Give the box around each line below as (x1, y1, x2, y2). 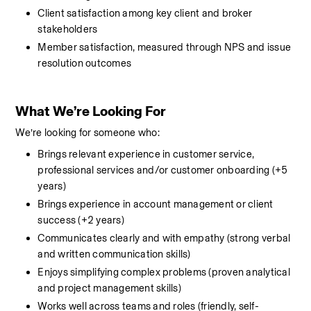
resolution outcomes (37, 57, 132, 69)
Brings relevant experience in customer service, (37, 148, 255, 160)
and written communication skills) (37, 248, 191, 260)
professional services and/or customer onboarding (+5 (37, 164, 288, 176)
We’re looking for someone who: (15, 126, 160, 139)
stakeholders (37, 23, 98, 35)
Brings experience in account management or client (37, 198, 274, 210)
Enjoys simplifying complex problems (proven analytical (37, 266, 290, 278)
